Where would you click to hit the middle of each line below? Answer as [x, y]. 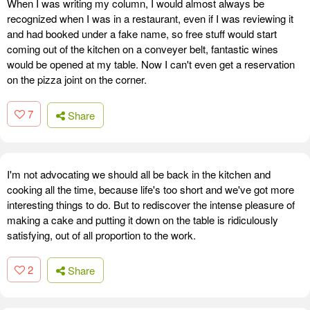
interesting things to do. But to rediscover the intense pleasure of [151, 204]
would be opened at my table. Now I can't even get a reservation [151, 64]
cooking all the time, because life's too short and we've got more [151, 189]
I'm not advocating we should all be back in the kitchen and [139, 174]
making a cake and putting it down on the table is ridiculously [143, 219]
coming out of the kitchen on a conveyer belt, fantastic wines [143, 48]
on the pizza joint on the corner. [77, 79]
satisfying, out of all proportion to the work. [101, 235]
